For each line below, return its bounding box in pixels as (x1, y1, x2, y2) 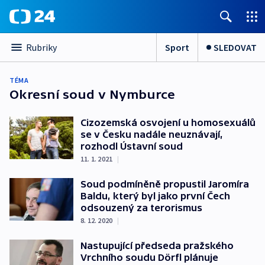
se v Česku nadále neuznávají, (80, 129, 223, 140)
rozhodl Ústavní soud (80, 141, 183, 151)
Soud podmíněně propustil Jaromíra (80, 179, 249, 189)
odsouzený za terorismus (80, 202, 202, 213)
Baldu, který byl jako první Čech (80, 190, 230, 201)
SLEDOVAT (214, 41, 257, 53)
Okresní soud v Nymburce (9, 88, 175, 101)
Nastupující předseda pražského (80, 240, 234, 251)
